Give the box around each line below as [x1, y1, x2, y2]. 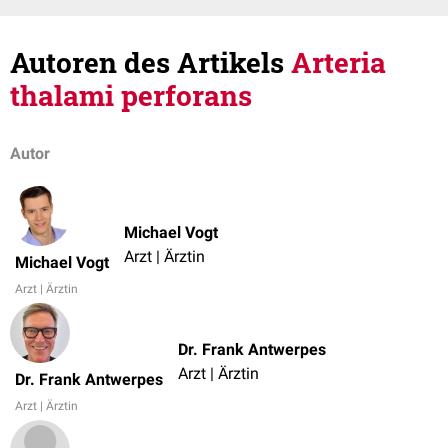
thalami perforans [10, 77, 252, 114]
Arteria [291, 44, 386, 81]
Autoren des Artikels [10, 44, 291, 81]
